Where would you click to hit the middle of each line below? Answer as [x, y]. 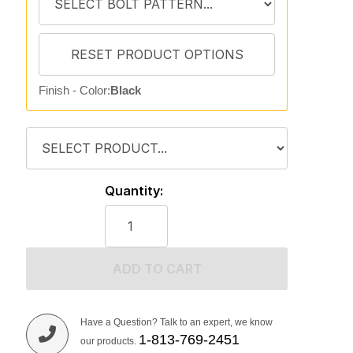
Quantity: [134, 191]
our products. [109, 341]
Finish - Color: [74, 90]
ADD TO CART [157, 269]
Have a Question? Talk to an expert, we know [176, 322]
